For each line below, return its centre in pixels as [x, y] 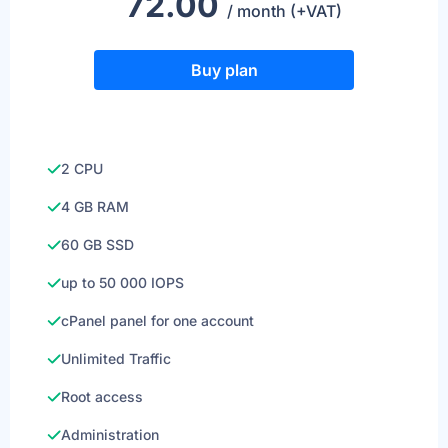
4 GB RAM [95, 206]
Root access [102, 396]
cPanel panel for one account [157, 320]
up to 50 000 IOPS [122, 282]
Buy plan [224, 70]
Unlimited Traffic [116, 358]
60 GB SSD [97, 244]
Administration [110, 434]
